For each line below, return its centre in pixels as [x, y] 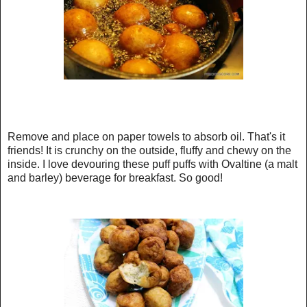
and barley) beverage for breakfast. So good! [115, 177]
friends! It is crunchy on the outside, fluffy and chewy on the [149, 150]
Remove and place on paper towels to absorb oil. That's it [146, 136]
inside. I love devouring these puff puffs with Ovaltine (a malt [152, 164]
